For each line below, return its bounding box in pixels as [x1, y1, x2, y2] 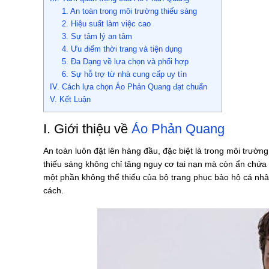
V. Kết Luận [50, 95, 91, 104]
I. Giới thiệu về [43, 121, 131, 137]
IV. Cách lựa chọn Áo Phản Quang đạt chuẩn [50, 82, 207, 92]
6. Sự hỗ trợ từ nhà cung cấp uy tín [61, 70, 187, 79]
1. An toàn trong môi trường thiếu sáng [61, 7, 197, 16]
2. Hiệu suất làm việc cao [61, 19, 151, 29]
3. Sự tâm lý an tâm [61, 32, 132, 41]
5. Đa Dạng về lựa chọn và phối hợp [61, 57, 189, 67]
